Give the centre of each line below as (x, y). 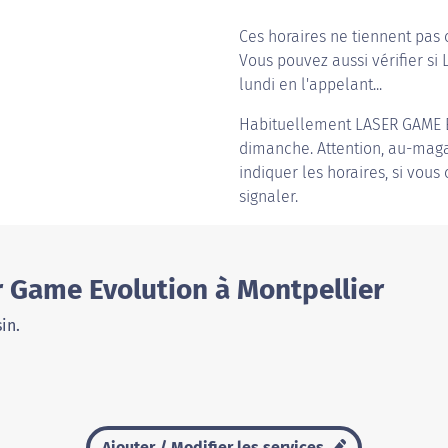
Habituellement (297, 124)
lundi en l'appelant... (310, 84)
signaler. (268, 196)
